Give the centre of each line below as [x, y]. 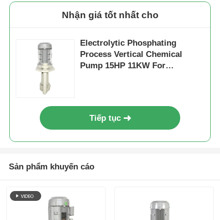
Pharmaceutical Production [133, 77]
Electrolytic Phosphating [128, 43]
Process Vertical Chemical [131, 55]
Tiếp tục [105, 118]
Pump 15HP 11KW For [116, 66]
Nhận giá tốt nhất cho [110, 15]
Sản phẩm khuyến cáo [51, 167]
